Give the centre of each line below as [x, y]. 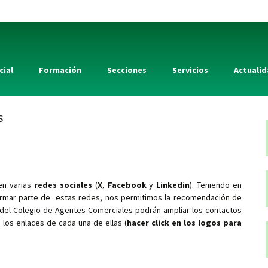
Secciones [127, 70]
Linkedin [173, 185]
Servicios [190, 70]
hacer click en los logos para [184, 223]
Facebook [127, 185]
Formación [60, 70]
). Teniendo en [216, 185]
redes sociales [63, 185]
